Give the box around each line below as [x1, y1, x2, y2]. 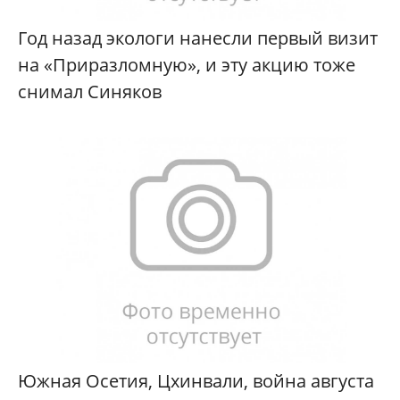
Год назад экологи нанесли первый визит [18, 26, 378, 51]
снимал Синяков [18, 79, 162, 104]
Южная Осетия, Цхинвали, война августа [18, 368, 374, 393]
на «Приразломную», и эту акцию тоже [18, 53, 355, 78]
